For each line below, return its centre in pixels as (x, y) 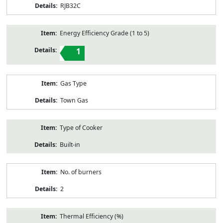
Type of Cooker (81, 127)
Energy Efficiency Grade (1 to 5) (104, 33)
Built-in (70, 144)
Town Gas (74, 100)
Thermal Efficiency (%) (91, 216)
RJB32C (70, 5)
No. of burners (81, 172)
